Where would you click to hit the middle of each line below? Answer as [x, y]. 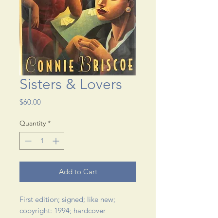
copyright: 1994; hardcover [64, 210]
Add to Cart [78, 172]
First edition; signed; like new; [67, 199]
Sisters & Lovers [71, 84]
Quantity [33, 123]
